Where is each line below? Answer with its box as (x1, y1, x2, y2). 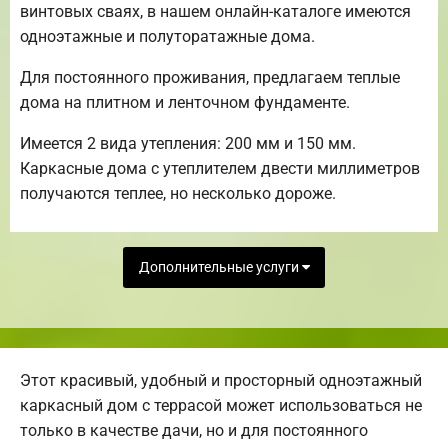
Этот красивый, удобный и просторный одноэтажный (20, 371, 422, 391)
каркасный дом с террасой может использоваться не (20, 396, 422, 416)
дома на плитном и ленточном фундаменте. (20, 92, 350, 112)
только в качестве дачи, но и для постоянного (20, 421, 368, 441)
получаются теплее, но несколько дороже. (20, 183, 336, 203)
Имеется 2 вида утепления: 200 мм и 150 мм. (20, 133, 356, 153)
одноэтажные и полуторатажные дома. (20, 26, 315, 46)
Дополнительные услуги (138, 259, 302, 277)
